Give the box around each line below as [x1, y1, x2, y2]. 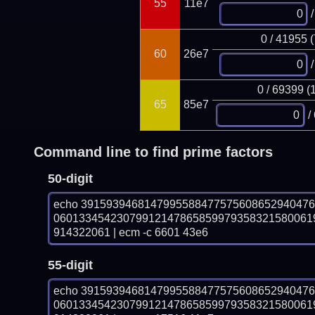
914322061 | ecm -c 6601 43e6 [53, 226, 208, 238]
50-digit [47, 171, 93, 186]
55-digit [47, 257, 93, 272]
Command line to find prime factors [33, 143, 273, 160]
